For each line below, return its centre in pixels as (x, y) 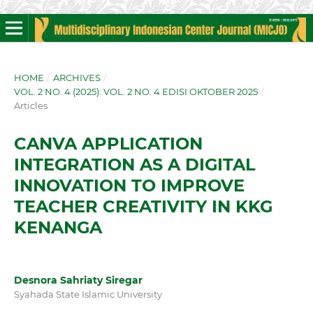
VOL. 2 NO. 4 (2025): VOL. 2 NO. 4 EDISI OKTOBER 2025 (136, 91)
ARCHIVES (77, 77)
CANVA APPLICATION (108, 143)
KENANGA (58, 227)
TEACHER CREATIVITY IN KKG (143, 206)
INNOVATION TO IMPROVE (129, 185)
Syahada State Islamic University (88, 294)
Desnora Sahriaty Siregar (78, 280)
